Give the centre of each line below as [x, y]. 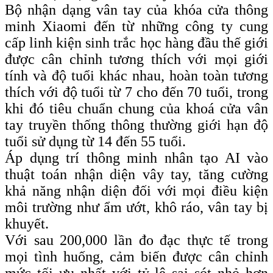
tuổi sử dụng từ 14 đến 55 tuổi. [95, 142]
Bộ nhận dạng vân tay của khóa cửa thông [136, 10]
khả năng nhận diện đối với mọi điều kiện [136, 191]
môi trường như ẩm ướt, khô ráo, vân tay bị [136, 207]
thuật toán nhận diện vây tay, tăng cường [136, 175]
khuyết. [27, 224]
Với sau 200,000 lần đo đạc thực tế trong [136, 240]
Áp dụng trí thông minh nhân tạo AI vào [136, 158]
